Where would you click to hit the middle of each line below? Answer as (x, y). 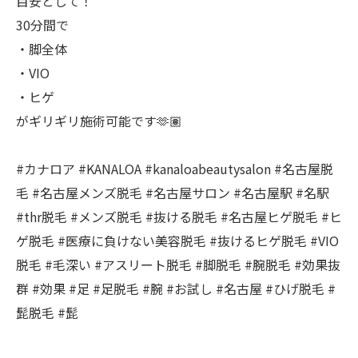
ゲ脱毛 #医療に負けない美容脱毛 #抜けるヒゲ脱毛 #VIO (177, 241)
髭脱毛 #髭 (47, 312)
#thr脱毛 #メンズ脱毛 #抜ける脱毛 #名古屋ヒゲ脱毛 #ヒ (179, 217)
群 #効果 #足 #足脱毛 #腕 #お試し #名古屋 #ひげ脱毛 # (176, 288)
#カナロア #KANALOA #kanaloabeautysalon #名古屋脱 (175, 169)
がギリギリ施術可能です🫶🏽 (99, 121)
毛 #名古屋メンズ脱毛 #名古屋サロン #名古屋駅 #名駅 (173, 193)
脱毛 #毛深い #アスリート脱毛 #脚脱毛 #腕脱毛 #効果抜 (178, 265)
